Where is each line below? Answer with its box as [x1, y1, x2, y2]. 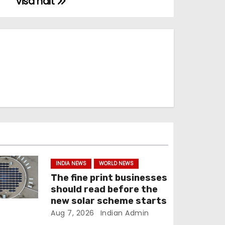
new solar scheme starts [51, 195, 167, 206]
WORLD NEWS [99, 160, 134, 167]
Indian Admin [98, 208, 149, 218]
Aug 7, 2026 [51, 208, 94, 218]
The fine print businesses [51, 172, 168, 183]
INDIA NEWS [56, 160, 87, 167]
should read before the [51, 184, 158, 195]
